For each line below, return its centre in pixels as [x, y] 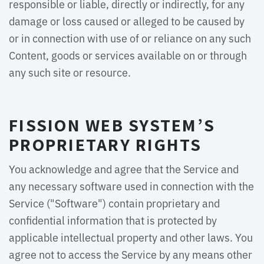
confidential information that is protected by [113, 220]
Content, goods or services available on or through [128, 55]
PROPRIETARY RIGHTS [105, 144]
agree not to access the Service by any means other [131, 254]
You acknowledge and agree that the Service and [124, 169]
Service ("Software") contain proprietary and [114, 203]
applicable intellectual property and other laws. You [131, 237]
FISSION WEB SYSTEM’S [112, 125]
